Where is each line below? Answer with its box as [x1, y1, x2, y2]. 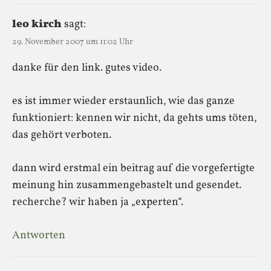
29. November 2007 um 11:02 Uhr [12, 36, 133, 48]
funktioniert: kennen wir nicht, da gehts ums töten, [12, 110, 257, 126]
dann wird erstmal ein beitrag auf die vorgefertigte [12, 160, 255, 176]
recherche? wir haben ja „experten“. [12, 194, 183, 210]
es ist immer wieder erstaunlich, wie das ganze [12, 93, 235, 109]
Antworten [12, 227, 65, 243]
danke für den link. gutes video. [12, 60, 162, 76]
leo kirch [12, 16, 62, 32]
